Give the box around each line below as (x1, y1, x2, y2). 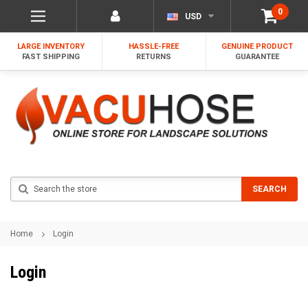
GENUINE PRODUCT (221, 42, 293, 51)
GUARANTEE (234, 52, 279, 61)
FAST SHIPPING (22, 52, 80, 61)
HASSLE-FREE (129, 42, 179, 51)
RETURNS (136, 52, 172, 61)
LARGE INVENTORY (17, 42, 85, 51)
